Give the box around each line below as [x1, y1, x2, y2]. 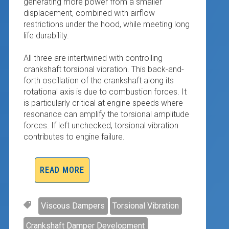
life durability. [23, 30, 69, 40]
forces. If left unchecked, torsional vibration [23, 120, 178, 130]
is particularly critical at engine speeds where [23, 98, 183, 108]
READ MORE [40, 165, 85, 175]
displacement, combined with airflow [23, 8, 155, 18]
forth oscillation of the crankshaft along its [23, 75, 174, 85]
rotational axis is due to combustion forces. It [23, 86, 187, 97]
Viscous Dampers [41, 201, 105, 211]
